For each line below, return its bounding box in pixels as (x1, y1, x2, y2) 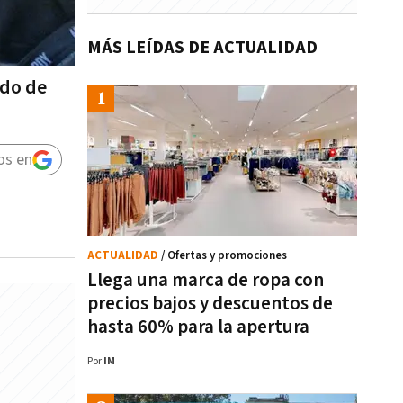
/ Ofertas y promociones (161, 248, 287, 264)
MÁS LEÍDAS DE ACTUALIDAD (87, 36, 318, 59)
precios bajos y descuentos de (87, 291, 333, 316)
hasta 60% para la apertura (87, 315, 309, 339)
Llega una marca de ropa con (87, 268, 324, 292)
